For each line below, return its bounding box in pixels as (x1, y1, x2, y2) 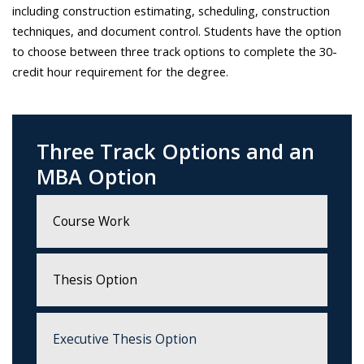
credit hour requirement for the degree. (12, 63, 228, 80)
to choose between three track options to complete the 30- (12, 43, 337, 60)
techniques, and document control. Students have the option (12, 23, 341, 40)
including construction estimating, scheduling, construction (12, 2, 330, 19)
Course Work (53, 212, 131, 230)
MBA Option (37, 162, 157, 190)
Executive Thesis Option (53, 330, 197, 348)
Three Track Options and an (37, 136, 314, 165)
